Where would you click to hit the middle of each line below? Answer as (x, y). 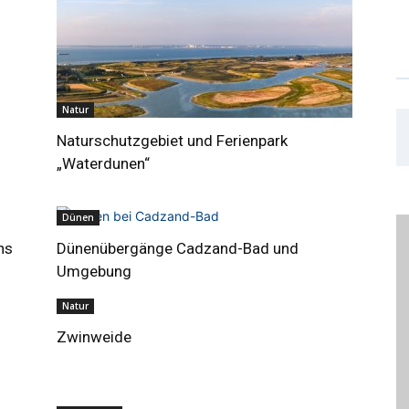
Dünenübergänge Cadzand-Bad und (178, 248)
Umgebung (94, 271)
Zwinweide (94, 337)
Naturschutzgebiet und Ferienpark (172, 141)
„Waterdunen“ (103, 163)
